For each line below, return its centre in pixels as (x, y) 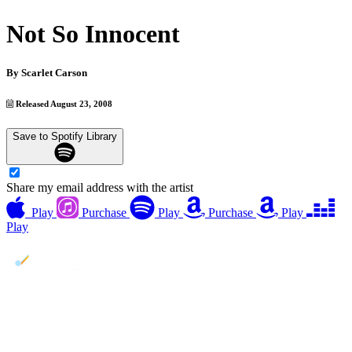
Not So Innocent (93, 34)
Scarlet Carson (54, 72)
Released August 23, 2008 (63, 103)
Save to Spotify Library (65, 136)
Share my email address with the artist (100, 188)
